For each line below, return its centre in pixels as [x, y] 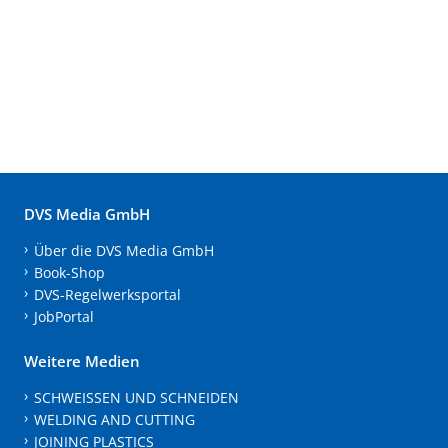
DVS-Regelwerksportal [107, 294]
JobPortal [63, 316]
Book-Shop [69, 272]
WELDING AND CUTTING [114, 419]
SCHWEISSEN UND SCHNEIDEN [136, 397]
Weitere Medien [82, 360]
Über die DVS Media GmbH [123, 250]
